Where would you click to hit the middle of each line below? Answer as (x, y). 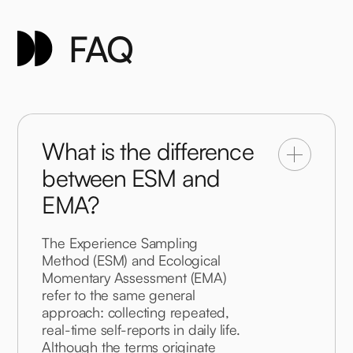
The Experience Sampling (122, 243)
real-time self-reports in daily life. (143, 330)
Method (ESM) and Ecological (133, 260)
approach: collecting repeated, (137, 312)
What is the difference (148, 151)
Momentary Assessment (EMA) (136, 278)
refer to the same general (121, 295)
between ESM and (131, 178)
